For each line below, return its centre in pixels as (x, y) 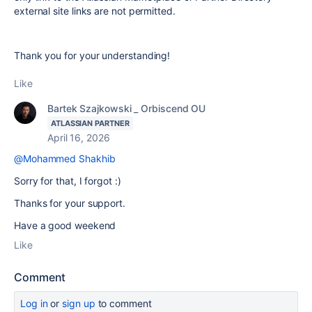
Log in (34, 303)
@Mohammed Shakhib (65, 158)
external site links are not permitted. (95, 10)
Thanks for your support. (70, 203)
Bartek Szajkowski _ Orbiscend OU (127, 108)
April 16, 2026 (79, 137)
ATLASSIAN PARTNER (90, 123)
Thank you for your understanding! (92, 55)
